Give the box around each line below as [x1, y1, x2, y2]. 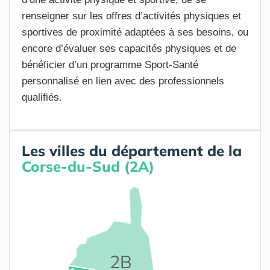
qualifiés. [22, 92, 62, 103]
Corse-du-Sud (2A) [22, 157, 154, 175]
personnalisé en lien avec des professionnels [22, 75, 224, 87]
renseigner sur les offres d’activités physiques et [22, 10, 241, 22]
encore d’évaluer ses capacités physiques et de [22, 43, 236, 54]
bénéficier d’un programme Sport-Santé [22, 59, 198, 71]
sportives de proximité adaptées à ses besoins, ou [22, 27, 248, 38]
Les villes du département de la [22, 142, 242, 160]
